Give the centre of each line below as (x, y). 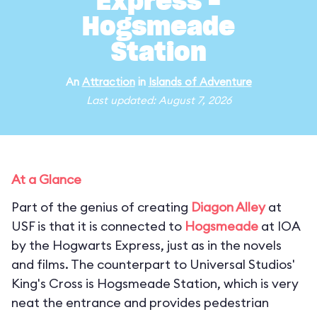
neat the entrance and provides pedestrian (140, 302)
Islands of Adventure (200, 82)
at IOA (279, 226)
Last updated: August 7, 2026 (158, 100)
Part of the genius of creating (101, 207)
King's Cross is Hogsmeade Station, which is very (155, 283)
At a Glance (46, 179)
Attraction (108, 82)
